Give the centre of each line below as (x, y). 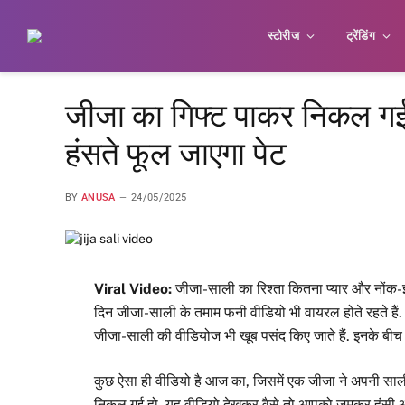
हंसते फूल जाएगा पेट (176, 154)
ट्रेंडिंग (361, 36)
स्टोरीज (283, 36)
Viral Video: (133, 289)
